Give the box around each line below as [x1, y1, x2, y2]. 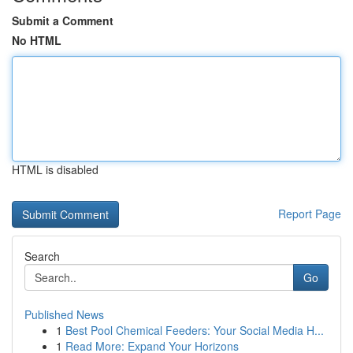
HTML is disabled [12, 162, 98, 177]
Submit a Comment [12, 13, 113, 28]
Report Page [278, 206, 341, 221]
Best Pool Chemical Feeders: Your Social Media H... [65, 322, 324, 338]
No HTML [12, 32, 61, 48]
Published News [24, 307, 104, 322]
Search [24, 248, 60, 264]
